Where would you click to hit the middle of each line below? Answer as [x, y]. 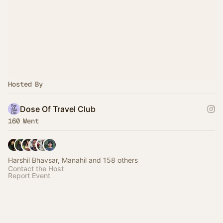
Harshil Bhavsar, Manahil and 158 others [73, 160]
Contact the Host [36, 168]
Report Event [29, 175]
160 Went [23, 121]
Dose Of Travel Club [58, 109]
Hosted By [25, 84]
